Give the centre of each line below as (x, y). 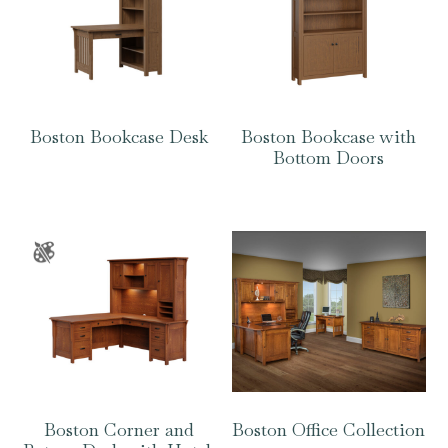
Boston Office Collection (329, 430)
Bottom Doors (329, 158)
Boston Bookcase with (329, 137)
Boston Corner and (119, 430)
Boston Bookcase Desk (119, 137)
